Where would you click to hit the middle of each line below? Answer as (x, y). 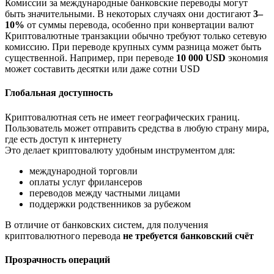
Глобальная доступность (59, 93)
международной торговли (83, 171)
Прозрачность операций (57, 259)
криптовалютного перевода (64, 235)
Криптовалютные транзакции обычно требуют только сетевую (136, 36)
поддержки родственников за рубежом (110, 204)
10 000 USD (201, 58)
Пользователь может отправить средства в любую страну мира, (137, 128)
